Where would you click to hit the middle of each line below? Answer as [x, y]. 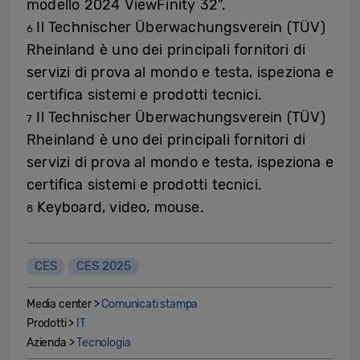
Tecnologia [104, 343]
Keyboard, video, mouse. [119, 208]
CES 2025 [104, 266]
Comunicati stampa [150, 305]
